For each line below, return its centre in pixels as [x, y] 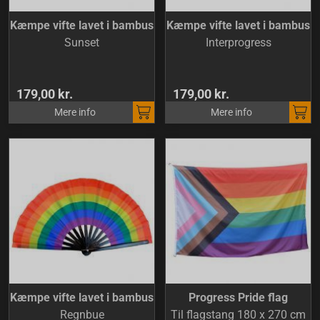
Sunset [82, 42]
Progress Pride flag [238, 297]
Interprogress [238, 42]
